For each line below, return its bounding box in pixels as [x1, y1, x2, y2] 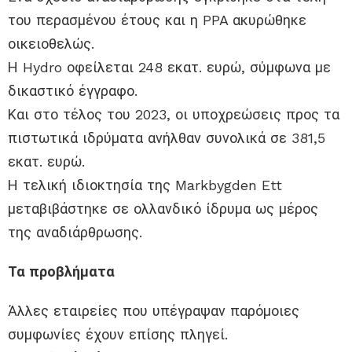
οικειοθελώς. [8, 35, 94, 53]
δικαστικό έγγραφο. [8, 82, 137, 100]
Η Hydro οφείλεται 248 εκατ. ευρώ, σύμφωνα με [8, 59, 331, 76]
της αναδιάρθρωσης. [8, 224, 142, 241]
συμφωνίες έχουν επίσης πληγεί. [8, 326, 228, 343]
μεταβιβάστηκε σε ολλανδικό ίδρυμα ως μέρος [8, 200, 318, 218]
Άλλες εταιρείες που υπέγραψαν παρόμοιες [8, 302, 299, 320]
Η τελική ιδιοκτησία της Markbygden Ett [8, 177, 282, 194]
